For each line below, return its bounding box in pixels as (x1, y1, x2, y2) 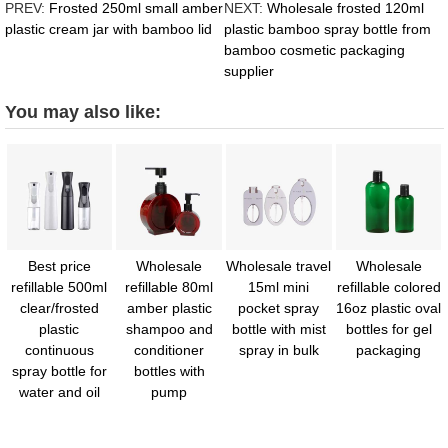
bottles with (133, 362, 205, 379)
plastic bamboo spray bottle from (224, 21, 432, 38)
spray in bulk (238, 341, 319, 358)
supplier (224, 63, 275, 80)
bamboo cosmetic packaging (224, 42, 406, 59)
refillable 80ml (125, 278, 214, 295)
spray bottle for (11, 362, 107, 379)
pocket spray (238, 299, 320, 316)
